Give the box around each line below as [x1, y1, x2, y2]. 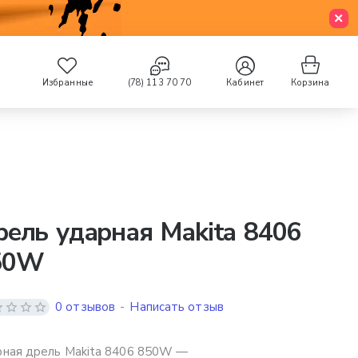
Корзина [291, 77, 329, 89]
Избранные [42, 76, 93, 89]
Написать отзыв [129, 299, 224, 316]
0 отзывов [55, 299, 116, 316]
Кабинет [226, 76, 264, 89]
